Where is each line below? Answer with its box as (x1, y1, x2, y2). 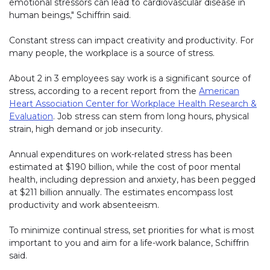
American (199, 86, 239, 97)
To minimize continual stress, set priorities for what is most (9, 225, 254, 236)
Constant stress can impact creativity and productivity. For (9, 35, 254, 46)
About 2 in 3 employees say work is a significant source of (9, 73, 251, 84)
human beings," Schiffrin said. (9, 10, 131, 21)
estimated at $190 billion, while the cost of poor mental (9, 162, 240, 173)
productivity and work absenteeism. (9, 199, 159, 211)
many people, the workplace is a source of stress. (9, 48, 215, 59)
